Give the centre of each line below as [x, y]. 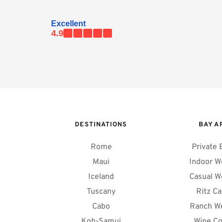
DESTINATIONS [101, 125]
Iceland [101, 177]
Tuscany [101, 192]
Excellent [68, 23]
